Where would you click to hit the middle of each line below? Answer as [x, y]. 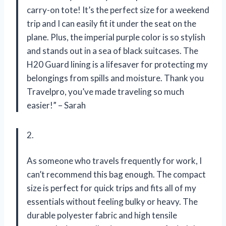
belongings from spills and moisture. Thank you [115, 78]
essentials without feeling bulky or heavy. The [112, 201]
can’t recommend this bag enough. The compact [116, 174]
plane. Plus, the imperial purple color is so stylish [116, 37]
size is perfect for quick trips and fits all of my [111, 188]
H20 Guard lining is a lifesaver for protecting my [117, 64]
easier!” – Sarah [56, 105]
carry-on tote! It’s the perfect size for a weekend [118, 10]
